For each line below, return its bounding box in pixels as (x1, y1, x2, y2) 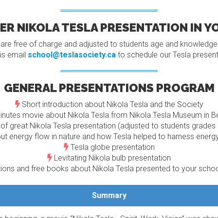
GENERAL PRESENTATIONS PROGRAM (3, 80, 215, 95)
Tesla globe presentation (68, 142, 155, 152)
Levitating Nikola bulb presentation (52, 153, 171, 163)
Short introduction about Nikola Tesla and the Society (19, 99, 203, 109)
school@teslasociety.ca (27, 50, 116, 59)
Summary (91, 190, 127, 200)
